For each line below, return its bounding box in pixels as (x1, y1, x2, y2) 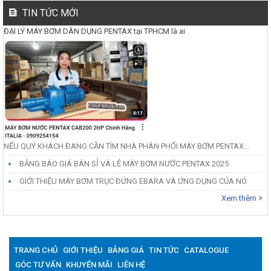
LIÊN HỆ (117, 260, 145, 269)
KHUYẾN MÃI (66, 260, 113, 269)
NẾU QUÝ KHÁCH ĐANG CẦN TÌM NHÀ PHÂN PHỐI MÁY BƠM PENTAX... (4, 141, 249, 151)
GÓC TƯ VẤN (15, 260, 61, 269)
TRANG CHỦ (14, 245, 58, 255)
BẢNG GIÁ (108, 245, 144, 255)
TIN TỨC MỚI (20, 7, 79, 19)
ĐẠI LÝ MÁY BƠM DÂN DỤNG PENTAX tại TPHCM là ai (4, 26, 185, 36)
